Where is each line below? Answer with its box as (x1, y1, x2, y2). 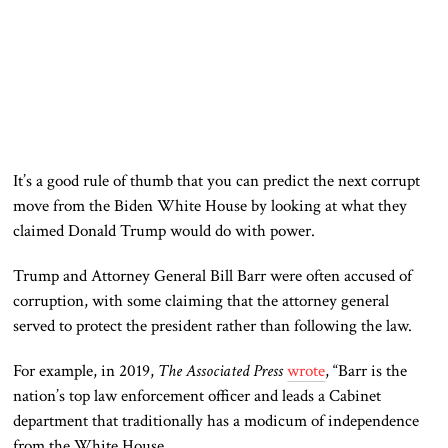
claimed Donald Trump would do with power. (13, 220, 320, 243)
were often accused (270, 265, 396, 288)
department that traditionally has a (13, 410, 245, 433)
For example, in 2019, (13, 360, 159, 383)
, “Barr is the (325, 360, 408, 383)
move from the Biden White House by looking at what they (13, 195, 408, 218)
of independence (307, 410, 420, 433)
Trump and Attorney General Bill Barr (13, 265, 271, 288)
